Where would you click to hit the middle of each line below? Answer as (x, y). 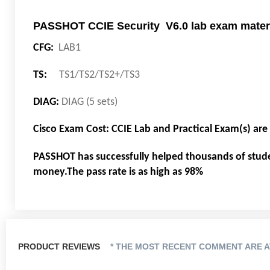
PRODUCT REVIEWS (60, 247)
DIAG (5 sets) (88, 102)
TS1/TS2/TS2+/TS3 (95, 75)
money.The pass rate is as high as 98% (118, 172)
